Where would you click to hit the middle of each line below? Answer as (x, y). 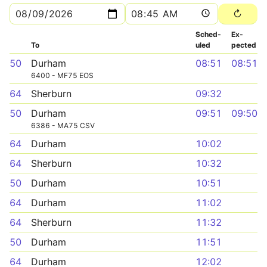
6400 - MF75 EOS (62, 75)
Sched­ (208, 34)
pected (244, 45)
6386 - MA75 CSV (63, 125)
